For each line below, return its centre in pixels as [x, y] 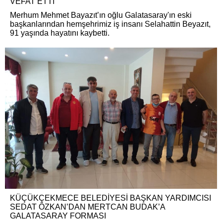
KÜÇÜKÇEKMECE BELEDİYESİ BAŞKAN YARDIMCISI [111, 198]
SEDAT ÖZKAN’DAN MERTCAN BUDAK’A [87, 207]
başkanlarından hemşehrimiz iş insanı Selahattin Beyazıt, [110, 24]
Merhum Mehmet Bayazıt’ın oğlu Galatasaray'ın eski [101, 15]
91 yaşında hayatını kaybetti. [60, 33]
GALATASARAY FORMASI [58, 216]
